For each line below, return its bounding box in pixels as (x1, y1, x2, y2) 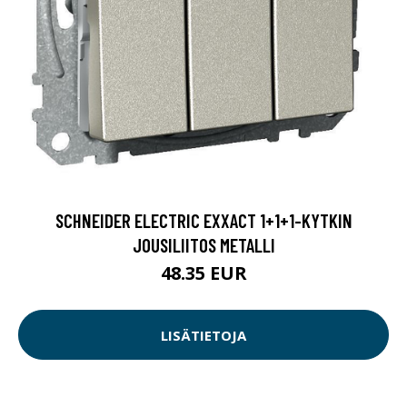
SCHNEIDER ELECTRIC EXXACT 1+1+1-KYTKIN (55, 209, 352, 233)
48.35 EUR (160, 261, 247, 286)
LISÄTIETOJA (161, 325, 246, 344)
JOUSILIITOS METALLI (132, 233, 275, 257)
